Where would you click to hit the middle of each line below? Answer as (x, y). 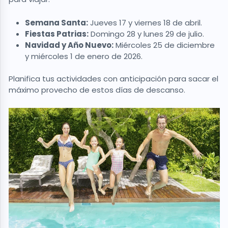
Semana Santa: (56, 22)
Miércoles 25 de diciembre (164, 45)
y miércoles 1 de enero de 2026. (84, 56)
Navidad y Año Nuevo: (69, 45)
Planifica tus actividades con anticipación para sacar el (113, 79)
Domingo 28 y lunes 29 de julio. (146, 34)
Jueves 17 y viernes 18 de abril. (145, 22)
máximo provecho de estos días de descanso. (97, 90)
